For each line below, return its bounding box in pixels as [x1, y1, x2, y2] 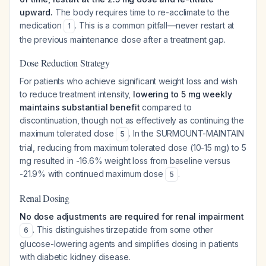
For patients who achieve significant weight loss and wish [20, 76, 237, 86]
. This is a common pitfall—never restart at [75, 20, 235, 30]
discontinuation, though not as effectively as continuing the [20, 115, 244, 125]
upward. [20, 7, 53, 17]
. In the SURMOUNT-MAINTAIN [129, 128, 245, 138]
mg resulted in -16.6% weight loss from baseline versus [20, 156, 230, 166]
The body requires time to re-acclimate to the [52, 7, 230, 17]
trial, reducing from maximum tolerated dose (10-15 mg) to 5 [20, 142, 246, 153]
